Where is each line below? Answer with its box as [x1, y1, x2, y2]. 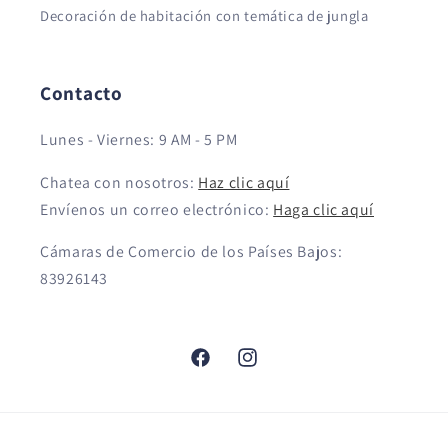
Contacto [40, 79, 123, 106]
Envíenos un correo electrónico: [40, 198, 274, 220]
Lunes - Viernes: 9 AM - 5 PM [40, 128, 238, 150]
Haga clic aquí [273, 198, 374, 220]
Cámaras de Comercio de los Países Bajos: [40, 241, 343, 263]
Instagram [234, 359, 302, 379]
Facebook [188, 359, 253, 379]
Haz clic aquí [198, 171, 290, 193]
